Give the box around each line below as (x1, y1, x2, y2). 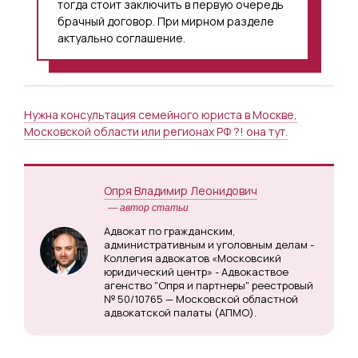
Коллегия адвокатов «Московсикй (104, 251, 281, 265)
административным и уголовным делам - (104, 237, 314, 252)
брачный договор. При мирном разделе (58, 14, 274, 29)
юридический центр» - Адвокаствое (104, 265, 288, 279)
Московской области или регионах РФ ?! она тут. (24, 124, 288, 139)
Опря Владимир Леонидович (104, 183, 257, 198)
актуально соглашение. (58, 30, 185, 46)
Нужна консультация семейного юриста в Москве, (24, 107, 297, 122)
